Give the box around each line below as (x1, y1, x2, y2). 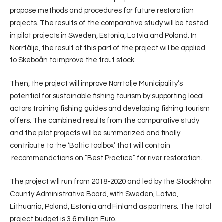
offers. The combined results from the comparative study (10, 117, 199, 124)
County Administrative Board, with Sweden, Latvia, (10, 190, 178, 198)
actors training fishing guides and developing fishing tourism (10, 105, 210, 112)
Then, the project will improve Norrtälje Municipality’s (10, 80, 183, 87)
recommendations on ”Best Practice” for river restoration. (10, 154, 202, 162)
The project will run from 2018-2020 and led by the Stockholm (10, 177, 212, 185)
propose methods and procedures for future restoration (10, 6, 194, 14)
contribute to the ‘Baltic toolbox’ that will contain (10, 142, 170, 149)
